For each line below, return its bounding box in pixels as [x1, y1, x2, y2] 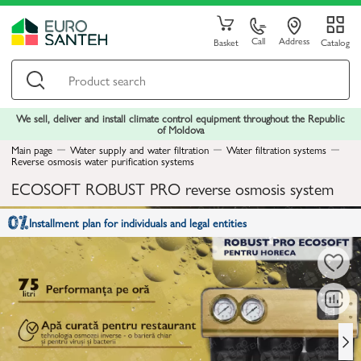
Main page [11, 142, 52, 157]
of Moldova [157, 122, 204, 137]
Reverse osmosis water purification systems [11, 153, 194, 168]
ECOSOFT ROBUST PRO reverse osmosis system [11, 176, 334, 200]
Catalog [320, 35, 350, 49]
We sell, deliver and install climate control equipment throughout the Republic [16, 110, 345, 126]
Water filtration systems [226, 142, 326, 157]
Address [278, 33, 309, 48]
